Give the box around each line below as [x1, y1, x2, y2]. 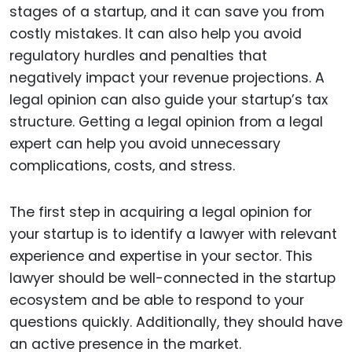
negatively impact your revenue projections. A [9, 68, 324, 88]
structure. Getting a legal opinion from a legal [9, 112, 323, 132]
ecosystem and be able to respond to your [9, 290, 304, 310]
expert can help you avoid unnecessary [9, 134, 280, 154]
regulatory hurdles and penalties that [9, 46, 267, 66]
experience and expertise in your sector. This [9, 246, 313, 266]
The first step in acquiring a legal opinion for [9, 202, 312, 222]
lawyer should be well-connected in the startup [9, 268, 335, 288]
